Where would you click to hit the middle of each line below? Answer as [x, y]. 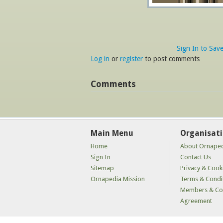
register [131, 59]
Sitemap [102, 168]
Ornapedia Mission [118, 179]
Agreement [196, 201]
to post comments [171, 59]
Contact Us [196, 157]
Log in [100, 59]
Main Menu [112, 133]
